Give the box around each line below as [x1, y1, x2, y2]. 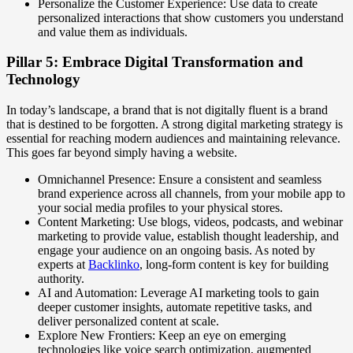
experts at [38, 258, 88, 272]
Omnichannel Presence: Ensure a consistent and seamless [38, 173, 321, 187]
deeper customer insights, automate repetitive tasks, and [38, 300, 312, 314]
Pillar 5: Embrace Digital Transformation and [6, 54, 303, 71]
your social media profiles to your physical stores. [38, 201, 283, 215]
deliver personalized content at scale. [38, 314, 219, 329]
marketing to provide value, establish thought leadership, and [38, 229, 339, 243]
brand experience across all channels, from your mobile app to [38, 187, 345, 201]
